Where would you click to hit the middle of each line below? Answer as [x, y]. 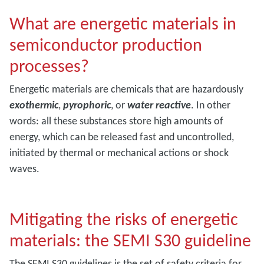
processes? [49, 65]
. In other [211, 105]
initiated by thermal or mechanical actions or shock [119, 152]
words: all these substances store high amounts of [116, 121]
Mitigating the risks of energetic [124, 219]
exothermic [34, 105]
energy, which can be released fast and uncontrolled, [122, 136]
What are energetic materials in [123, 23]
